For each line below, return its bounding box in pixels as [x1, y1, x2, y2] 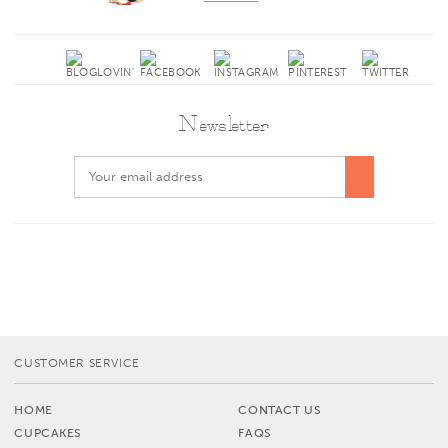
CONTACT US [238, 402, 322, 417]
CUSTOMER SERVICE [14, 355, 140, 370]
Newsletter [178, 113, 270, 137]
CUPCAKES [14, 425, 83, 440]
